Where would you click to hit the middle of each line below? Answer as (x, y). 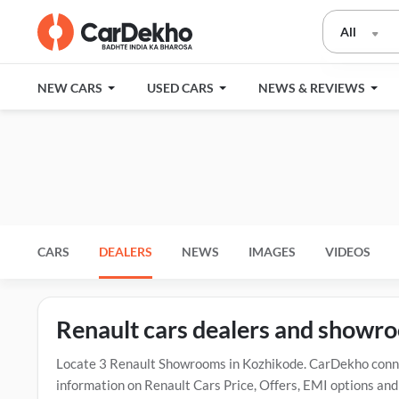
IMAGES (272, 252)
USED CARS (182, 88)
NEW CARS (71, 88)
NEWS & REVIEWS (313, 88)
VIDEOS (348, 252)
